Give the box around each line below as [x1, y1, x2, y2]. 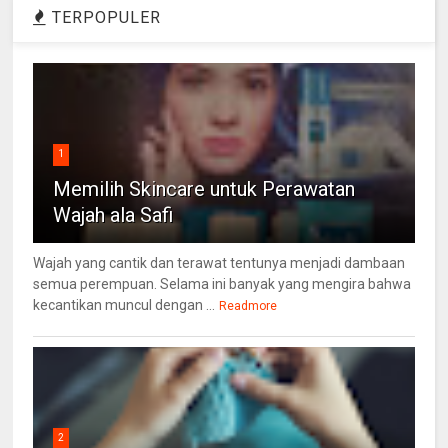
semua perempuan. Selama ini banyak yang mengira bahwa [33, 275, 412, 292]
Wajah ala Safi [53, 202, 174, 227]
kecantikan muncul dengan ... [33, 296, 216, 313]
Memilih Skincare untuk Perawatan [53, 176, 356, 201]
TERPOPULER [47, 7, 162, 27]
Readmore [219, 298, 278, 313]
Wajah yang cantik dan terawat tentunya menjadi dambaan [33, 254, 406, 271]
